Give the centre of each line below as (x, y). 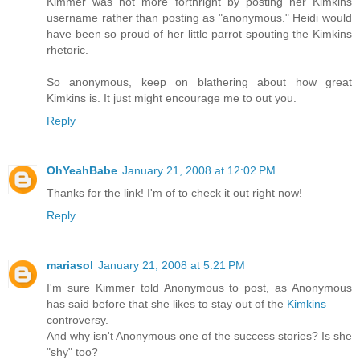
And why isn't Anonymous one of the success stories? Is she (199, 336)
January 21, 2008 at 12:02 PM (199, 171)
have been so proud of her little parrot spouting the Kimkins (199, 34)
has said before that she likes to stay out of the (167, 304)
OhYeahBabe (82, 171)
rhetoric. (67, 50)
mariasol (70, 266)
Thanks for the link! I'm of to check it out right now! (174, 193)
